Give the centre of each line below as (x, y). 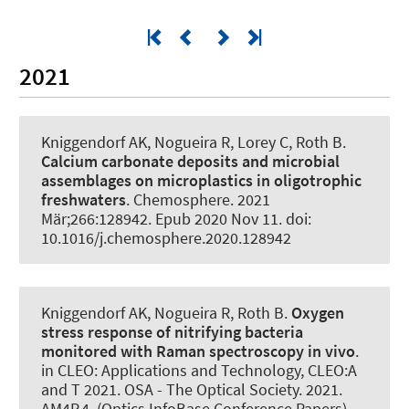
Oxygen (318, 312)
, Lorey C (259, 142)
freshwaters (84, 199)
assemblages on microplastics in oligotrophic (201, 180)
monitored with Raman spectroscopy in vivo (198, 351)
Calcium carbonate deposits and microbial (190, 161)
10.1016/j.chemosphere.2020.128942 (166, 237)
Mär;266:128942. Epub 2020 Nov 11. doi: (176, 218)
